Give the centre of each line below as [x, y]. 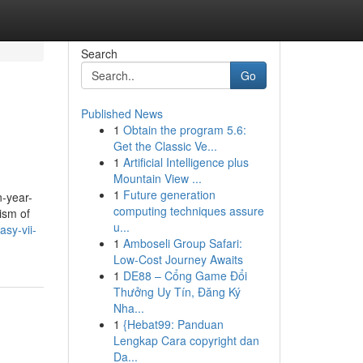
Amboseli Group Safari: [182, 243]
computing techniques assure [188, 211]
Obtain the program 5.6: [184, 130]
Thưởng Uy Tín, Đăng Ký [177, 292]
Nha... [128, 308]
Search [99, 53]
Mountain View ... [157, 178]
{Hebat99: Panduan [173, 324]
